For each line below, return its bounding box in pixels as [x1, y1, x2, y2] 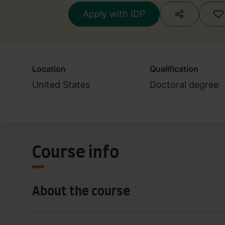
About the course [32, 185, 130, 198]
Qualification [149, 63, 198, 74]
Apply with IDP [83, 8, 145, 19]
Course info [32, 144, 119, 161]
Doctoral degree [149, 79, 218, 90]
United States [32, 79, 90, 90]
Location [32, 63, 66, 74]
